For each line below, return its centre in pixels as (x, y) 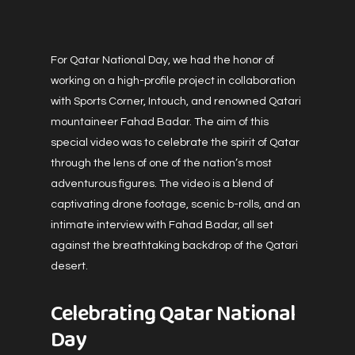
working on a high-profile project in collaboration (173, 81)
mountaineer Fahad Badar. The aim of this (160, 122)
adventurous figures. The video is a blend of (162, 184)
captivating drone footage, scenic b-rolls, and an (176, 204)
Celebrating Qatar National (173, 314)
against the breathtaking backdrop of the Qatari (174, 246)
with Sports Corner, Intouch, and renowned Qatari (176, 101)
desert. (69, 266)
